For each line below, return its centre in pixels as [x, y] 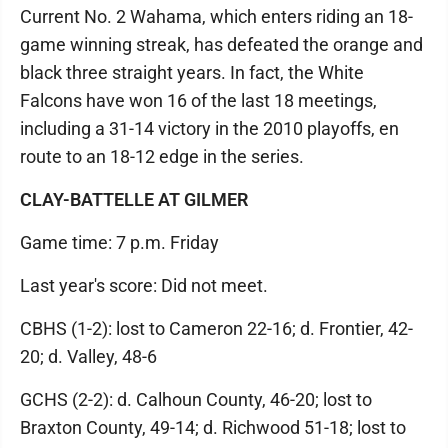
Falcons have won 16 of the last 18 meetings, [198, 100]
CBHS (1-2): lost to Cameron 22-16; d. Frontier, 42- [216, 328]
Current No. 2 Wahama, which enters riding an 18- [216, 16]
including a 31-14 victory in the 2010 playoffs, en [209, 128]
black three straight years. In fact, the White [192, 72]
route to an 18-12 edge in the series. [162, 156]
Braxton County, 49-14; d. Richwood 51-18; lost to [213, 427]
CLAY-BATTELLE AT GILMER [134, 199]
